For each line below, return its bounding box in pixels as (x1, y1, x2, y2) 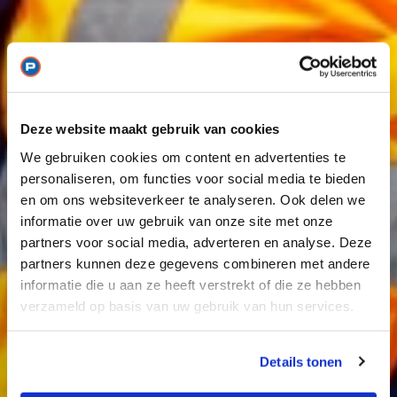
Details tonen (260, 354, 343, 370)
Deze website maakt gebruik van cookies (20, 121, 280, 136)
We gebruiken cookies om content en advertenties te (20, 149, 346, 165)
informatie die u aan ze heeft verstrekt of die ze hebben (20, 276, 361, 292)
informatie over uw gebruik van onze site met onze (20, 213, 333, 229)
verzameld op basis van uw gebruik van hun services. (20, 298, 354, 314)
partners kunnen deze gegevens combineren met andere (20, 255, 370, 271)
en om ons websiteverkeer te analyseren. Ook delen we (20, 191, 365, 207)
